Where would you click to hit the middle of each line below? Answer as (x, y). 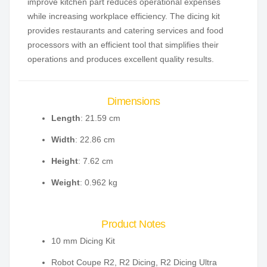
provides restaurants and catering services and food (125, 31)
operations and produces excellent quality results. (121, 59)
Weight (66, 183)
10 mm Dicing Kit (83, 241)
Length (66, 118)
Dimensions (133, 102)
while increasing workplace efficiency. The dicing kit (124, 16)
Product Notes (133, 224)
